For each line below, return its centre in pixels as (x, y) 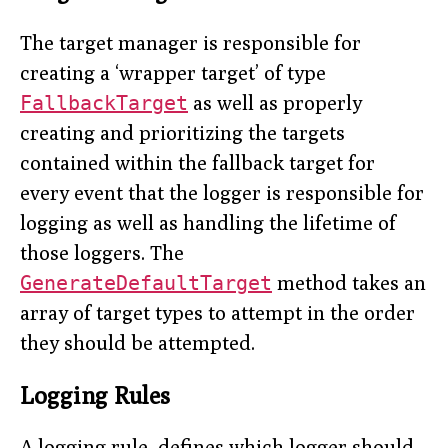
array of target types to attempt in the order (217, 312)
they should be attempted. (137, 342)
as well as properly (275, 102)
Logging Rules (95, 394)
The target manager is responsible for (190, 42)
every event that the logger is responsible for (222, 192)
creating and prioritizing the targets (182, 132)
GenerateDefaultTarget (146, 282)
